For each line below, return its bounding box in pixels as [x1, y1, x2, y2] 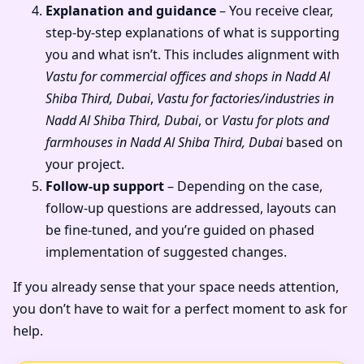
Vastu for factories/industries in [157, 89, 334, 108]
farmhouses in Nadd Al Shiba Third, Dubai [45, 133, 283, 152]
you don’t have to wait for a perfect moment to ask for [13, 300, 348, 318]
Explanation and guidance [45, 2, 216, 20]
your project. [45, 155, 124, 174]
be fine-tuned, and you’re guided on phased [45, 221, 314, 240]
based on [283, 133, 343, 152]
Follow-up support [45, 177, 164, 196]
